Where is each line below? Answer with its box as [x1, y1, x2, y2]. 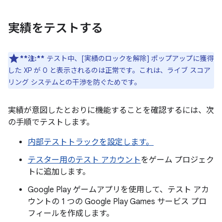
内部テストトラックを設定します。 [28, 137, 154, 147]
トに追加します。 [28, 167, 90, 177]
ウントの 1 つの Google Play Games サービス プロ [28, 197, 207, 207]
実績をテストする [8, 21, 103, 36]
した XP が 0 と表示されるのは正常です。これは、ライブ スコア [8, 66, 211, 75]
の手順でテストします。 [8, 117, 94, 127]
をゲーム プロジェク [141, 155, 214, 165]
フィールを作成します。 [28, 209, 114, 219]
